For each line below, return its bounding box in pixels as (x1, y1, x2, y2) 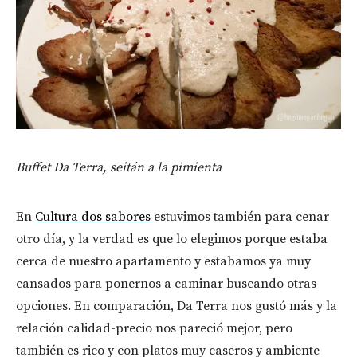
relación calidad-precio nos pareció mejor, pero (16, 320, 292, 336)
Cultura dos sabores (35, 208, 151, 225)
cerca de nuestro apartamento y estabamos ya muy (16, 253, 311, 269)
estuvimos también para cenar (151, 208, 329, 225)
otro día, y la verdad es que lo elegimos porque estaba (16, 230, 328, 247)
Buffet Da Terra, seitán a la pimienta (16, 159, 222, 175)
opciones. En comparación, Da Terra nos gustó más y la (16, 297, 337, 314)
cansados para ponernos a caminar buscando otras (16, 275, 316, 292)
